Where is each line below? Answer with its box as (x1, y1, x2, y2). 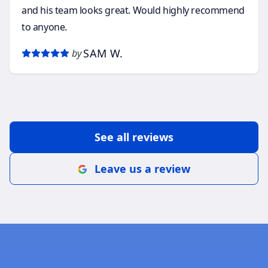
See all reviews (95, 129, 173, 144)
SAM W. (83, 45, 123, 60)
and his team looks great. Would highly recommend (22, 3, 245, 17)
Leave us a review (95, 161, 190, 176)
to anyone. (22, 20, 67, 33)
